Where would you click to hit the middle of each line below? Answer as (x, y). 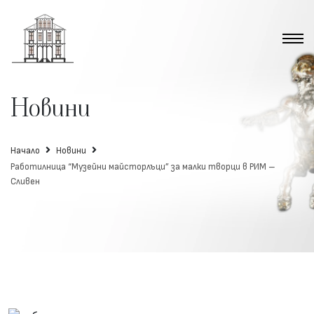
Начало (25, 150)
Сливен (25, 181)
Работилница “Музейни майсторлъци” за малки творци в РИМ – (143, 166)
